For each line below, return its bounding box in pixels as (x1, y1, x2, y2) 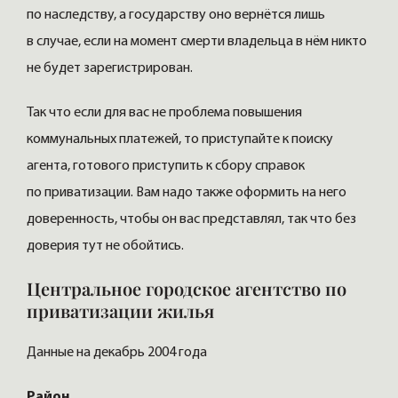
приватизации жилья (27, 298, 214, 323)
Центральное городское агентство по (27, 276, 346, 301)
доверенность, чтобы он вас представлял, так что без (27, 212, 356, 227)
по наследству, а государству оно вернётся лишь (27, 8, 325, 23)
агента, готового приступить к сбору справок (27, 159, 305, 174)
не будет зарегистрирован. (27, 61, 193, 76)
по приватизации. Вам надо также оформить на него (27, 186, 346, 201)
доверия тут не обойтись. (27, 239, 184, 254)
